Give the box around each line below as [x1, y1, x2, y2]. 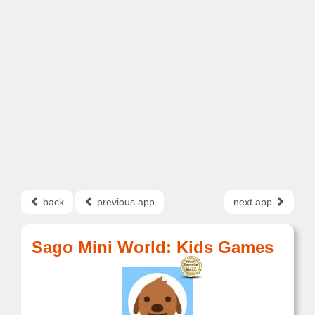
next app [233, 196, 275, 207]
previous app [94, 196, 155, 207]
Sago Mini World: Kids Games [32, 238, 274, 257]
